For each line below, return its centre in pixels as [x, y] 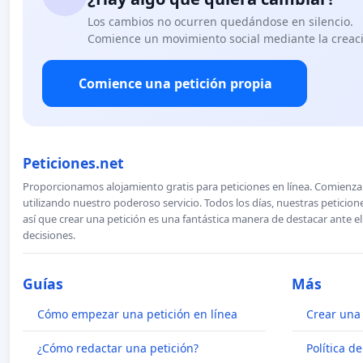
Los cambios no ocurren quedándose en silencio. [220, 21]
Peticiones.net [73, 162]
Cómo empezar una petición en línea [137, 314]
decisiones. [49, 235]
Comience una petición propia [175, 83]
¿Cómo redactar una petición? [118, 348]
